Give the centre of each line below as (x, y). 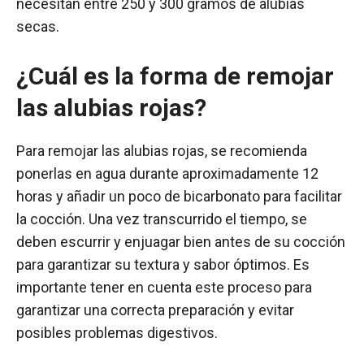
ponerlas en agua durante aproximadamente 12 (167, 173)
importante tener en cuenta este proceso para (164, 287)
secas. (38, 26)
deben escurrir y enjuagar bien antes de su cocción (181, 241)
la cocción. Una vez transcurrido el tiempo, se (162, 219)
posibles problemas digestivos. (117, 332)
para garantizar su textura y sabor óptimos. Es (163, 264)
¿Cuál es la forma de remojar (175, 76)
